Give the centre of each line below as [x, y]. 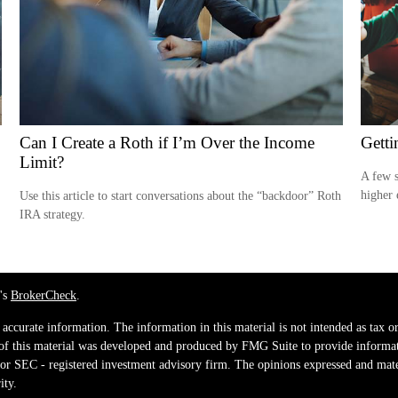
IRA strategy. [53, 214]
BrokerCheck [44, 295]
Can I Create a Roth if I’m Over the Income [167, 142]
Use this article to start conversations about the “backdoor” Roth [181, 195]
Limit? [42, 162]
